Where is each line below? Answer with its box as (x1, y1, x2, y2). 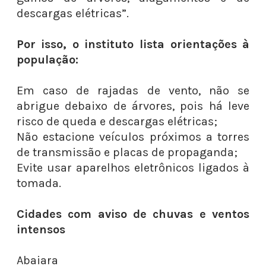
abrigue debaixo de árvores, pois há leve (16, 99, 250, 113)
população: (16, 53, 78, 66)
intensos (16, 223, 65, 236)
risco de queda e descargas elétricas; (16, 115, 220, 128)
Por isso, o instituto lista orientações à (16, 37, 250, 51)
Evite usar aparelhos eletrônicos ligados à (16, 161, 250, 175)
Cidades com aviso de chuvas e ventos (16, 207, 250, 221)
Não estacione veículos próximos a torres (16, 130, 250, 144)
